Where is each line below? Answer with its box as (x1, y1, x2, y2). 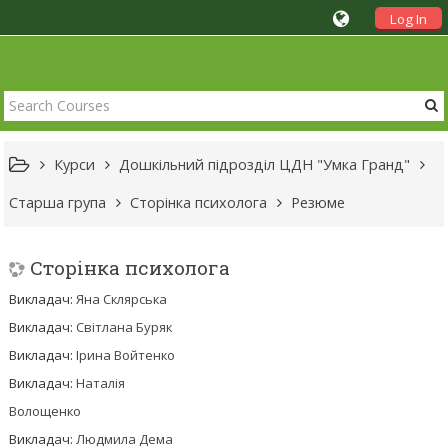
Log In (389, 10, 427, 28)
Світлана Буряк (76, 318, 173, 336)
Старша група (9, 193, 107, 212)
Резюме (291, 193, 346, 212)
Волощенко (9, 402, 82, 420)
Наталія (76, 374, 126, 392)
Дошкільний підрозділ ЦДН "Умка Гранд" (119, 155, 411, 174)
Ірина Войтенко (76, 346, 176, 364)
